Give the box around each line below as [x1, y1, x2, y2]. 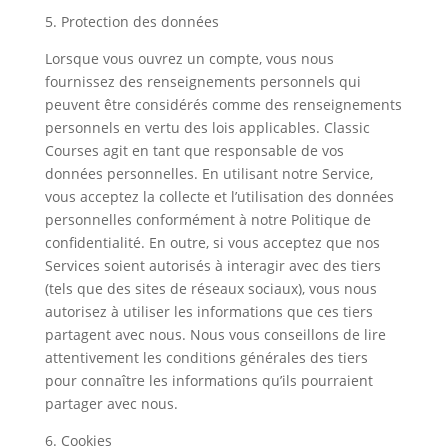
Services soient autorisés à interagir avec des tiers [44, 256, 381, 275]
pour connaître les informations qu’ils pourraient [44, 371, 373, 390]
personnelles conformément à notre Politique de [44, 210, 371, 229]
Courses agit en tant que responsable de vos [44, 141, 344, 160]
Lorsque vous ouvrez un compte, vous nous [44, 49, 334, 68]
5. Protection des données [44, 12, 219, 31]
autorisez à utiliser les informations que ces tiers [44, 302, 373, 321]
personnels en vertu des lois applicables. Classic [44, 118, 370, 137]
